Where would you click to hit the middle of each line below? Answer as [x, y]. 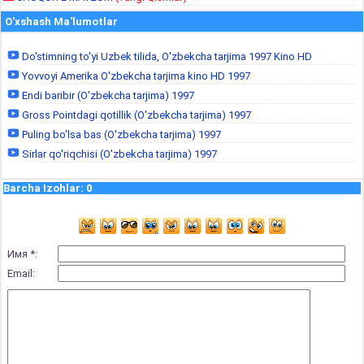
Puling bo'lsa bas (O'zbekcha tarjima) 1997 [120, 134]
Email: [21, 273]
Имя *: [22, 254]
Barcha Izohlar [42, 188]
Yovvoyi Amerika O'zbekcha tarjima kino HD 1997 [135, 76]
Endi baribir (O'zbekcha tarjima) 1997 [107, 95]
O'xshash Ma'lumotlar [61, 22]
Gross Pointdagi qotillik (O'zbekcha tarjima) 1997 [135, 115]
